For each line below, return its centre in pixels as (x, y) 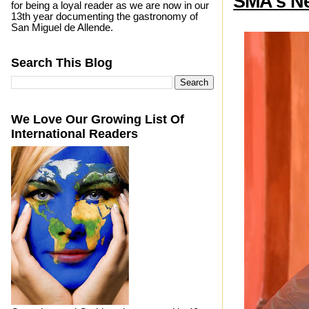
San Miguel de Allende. (62, 27)
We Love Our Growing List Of (97, 119)
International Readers (74, 133)
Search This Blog (61, 62)
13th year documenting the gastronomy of (104, 16)
